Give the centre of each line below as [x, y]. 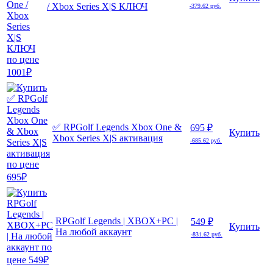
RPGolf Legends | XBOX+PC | [117, 221]
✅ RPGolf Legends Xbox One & [117, 127]
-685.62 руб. [206, 141]
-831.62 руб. [207, 235]
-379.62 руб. [205, 6]
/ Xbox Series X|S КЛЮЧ [97, 7]
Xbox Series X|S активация [108, 138]
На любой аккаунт [94, 232]
